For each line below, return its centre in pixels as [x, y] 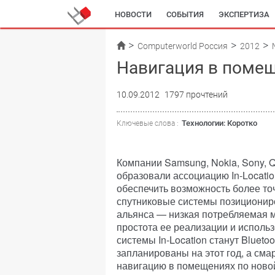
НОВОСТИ [133, 14]
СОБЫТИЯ [185, 14]
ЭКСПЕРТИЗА [244, 14]
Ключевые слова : [148, 123]
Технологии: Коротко [219, 123]
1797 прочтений [196, 95]
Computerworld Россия [183, 46]
